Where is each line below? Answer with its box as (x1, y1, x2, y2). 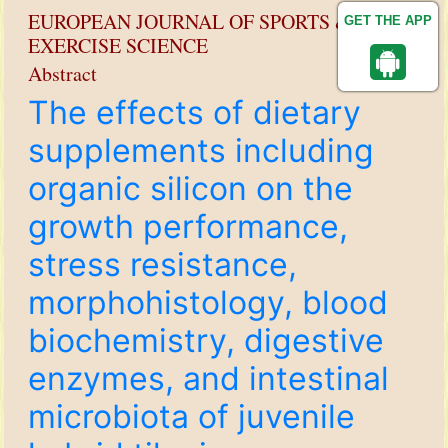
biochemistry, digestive (28, 321, 384, 360)
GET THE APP (344, 13, 432, 28)
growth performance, (28, 207, 348, 246)
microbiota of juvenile (28, 397, 355, 436)
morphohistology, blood (28, 283, 388, 322)
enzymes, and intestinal (28, 359, 389, 398)
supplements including (28, 131, 374, 170)
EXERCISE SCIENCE (28, 32, 208, 59)
